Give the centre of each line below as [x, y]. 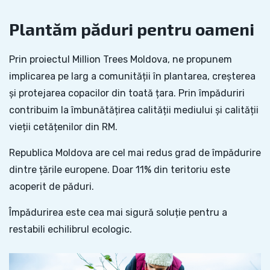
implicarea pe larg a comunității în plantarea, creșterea [132, 77]
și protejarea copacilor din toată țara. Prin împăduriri [127, 93]
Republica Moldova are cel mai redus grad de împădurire [135, 153]
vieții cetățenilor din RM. [63, 127]
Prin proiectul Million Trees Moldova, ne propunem [121, 60]
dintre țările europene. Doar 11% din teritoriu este [120, 170]
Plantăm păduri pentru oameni [132, 29]
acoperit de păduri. [52, 187]
